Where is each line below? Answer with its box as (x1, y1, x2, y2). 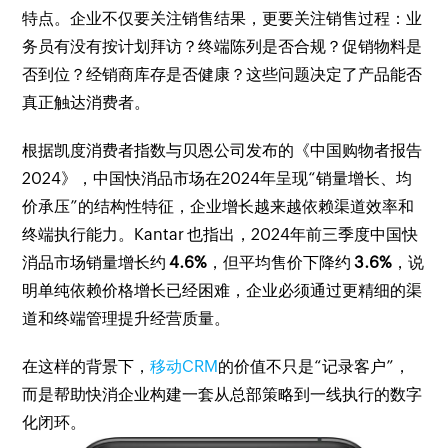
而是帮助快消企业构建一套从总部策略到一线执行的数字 (22, 385, 423, 405)
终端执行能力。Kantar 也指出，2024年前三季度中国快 (22, 225, 419, 245)
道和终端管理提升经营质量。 (22, 309, 231, 329)
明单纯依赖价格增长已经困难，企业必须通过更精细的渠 (22, 281, 423, 301)
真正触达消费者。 (22, 93, 151, 113)
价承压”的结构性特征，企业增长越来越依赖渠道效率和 (22, 197, 415, 217)
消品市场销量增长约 (22, 253, 170, 273)
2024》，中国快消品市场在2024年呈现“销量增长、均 (22, 169, 413, 189)
